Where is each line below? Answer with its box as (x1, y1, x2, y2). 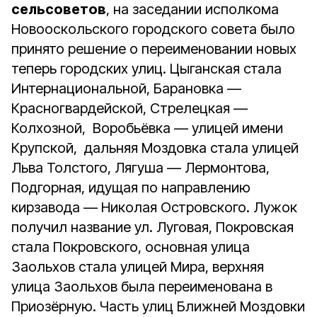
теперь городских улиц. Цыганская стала (11, 60, 282, 77)
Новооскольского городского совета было (11, 21, 295, 38)
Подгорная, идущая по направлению (11, 179, 250, 196)
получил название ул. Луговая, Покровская (11, 219, 294, 236)
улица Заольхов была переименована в (11, 278, 272, 295)
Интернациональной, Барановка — (11, 80, 241, 97)
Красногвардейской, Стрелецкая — (11, 100, 248, 117)
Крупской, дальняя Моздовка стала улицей (11, 139, 299, 156)
